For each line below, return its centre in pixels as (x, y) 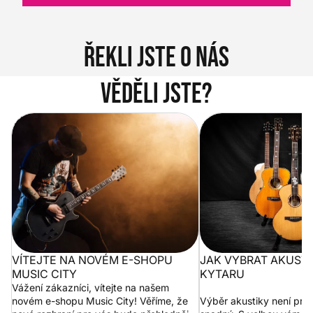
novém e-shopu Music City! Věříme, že (100, 300)
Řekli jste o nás (156, 58)
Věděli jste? (156, 94)
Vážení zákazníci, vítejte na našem (90, 287)
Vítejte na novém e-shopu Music (95, 121)
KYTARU (222, 274)
